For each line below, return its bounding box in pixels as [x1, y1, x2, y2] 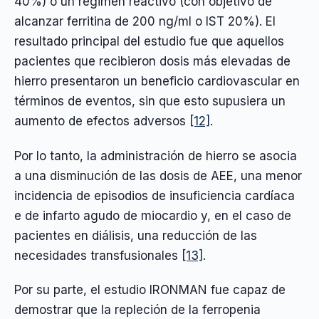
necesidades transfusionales [14, 248, 182, 263]
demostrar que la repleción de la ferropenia [14, 303, 261, 318]
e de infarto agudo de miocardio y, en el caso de [14, 208, 291, 223]
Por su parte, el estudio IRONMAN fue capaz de [14, 283, 286, 298]
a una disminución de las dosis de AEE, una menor [14, 168, 302, 183]
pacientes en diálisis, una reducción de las [14, 228, 257, 243]
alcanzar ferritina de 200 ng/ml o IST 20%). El [14, 14, 276, 29]
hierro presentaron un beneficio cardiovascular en [14, 74, 300, 89]
